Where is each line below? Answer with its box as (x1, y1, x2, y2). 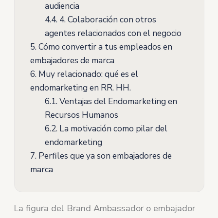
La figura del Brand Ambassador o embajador (14, 202, 196, 214)
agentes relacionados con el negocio (44, 27, 182, 39)
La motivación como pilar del (57, 123, 167, 135)
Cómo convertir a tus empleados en (36, 41, 172, 53)
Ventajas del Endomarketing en (57, 95, 177, 108)
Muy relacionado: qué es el (36, 68, 138, 80)
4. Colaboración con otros (57, 14, 156, 26)
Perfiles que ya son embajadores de (36, 150, 172, 162)
